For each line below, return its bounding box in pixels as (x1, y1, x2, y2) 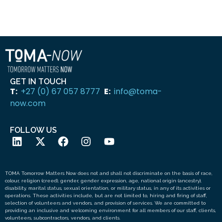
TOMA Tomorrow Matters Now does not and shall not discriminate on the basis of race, (5, 170, 213, 176)
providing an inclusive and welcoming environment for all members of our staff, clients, (5, 208, 216, 214)
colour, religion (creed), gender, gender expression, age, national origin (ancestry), (5, 178, 202, 184)
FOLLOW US (10, 125, 57, 135)
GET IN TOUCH (10, 76, 66, 86)
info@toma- (114, 85, 162, 97)
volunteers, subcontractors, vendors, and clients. (5, 215, 120, 221)
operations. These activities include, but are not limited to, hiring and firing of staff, (5, 193, 207, 199)
